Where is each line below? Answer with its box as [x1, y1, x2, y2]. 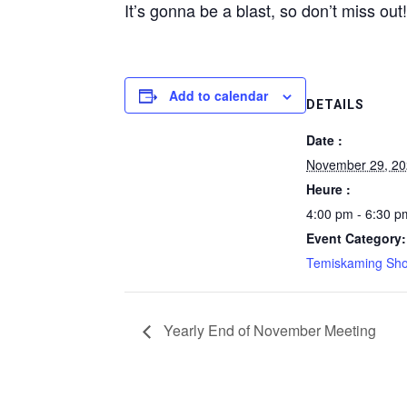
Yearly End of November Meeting [160, 319, 376, 341]
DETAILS [306, 97, 364, 112]
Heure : [306, 180, 351, 198]
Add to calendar [169, 86, 268, 104]
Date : [306, 131, 342, 149]
